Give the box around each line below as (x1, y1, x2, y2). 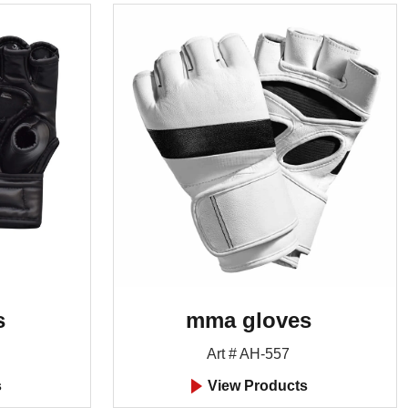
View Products (203, 377, 308, 393)
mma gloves (185, 307, 311, 332)
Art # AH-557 (207, 345, 290, 362)
